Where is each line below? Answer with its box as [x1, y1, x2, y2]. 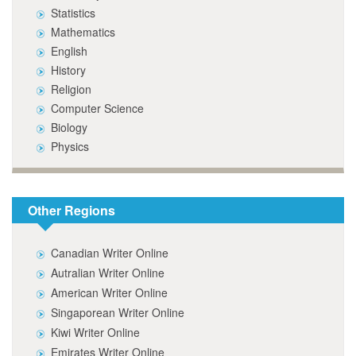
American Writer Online [51, 284, 168, 300]
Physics [51, 138, 89, 154]
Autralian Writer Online [51, 265, 164, 281]
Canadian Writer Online [51, 245, 168, 261]
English [51, 43, 87, 59]
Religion [51, 81, 91, 97]
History [51, 62, 86, 78]
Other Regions [28, 201, 115, 219]
